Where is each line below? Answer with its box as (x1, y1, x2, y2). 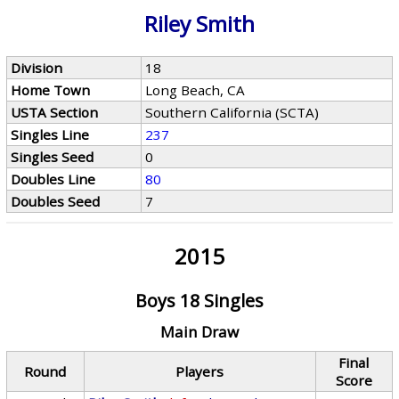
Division (11, 59, 63, 77)
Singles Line (11, 126, 90, 143)
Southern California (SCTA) (145, 103, 320, 121)
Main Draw (159, 322, 239, 342)
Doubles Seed (11, 192, 101, 210)
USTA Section (11, 103, 99, 121)
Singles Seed (11, 148, 94, 166)
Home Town (11, 81, 91, 99)
